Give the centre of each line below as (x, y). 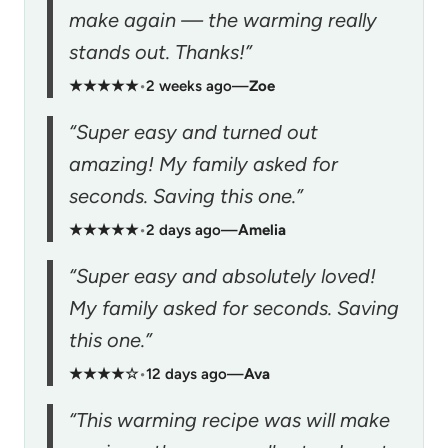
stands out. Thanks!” (160, 51)
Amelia (262, 229)
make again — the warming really (223, 19)
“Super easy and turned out (193, 131)
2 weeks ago (189, 85)
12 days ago (186, 373)
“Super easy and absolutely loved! (222, 275)
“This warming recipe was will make (229, 419)
